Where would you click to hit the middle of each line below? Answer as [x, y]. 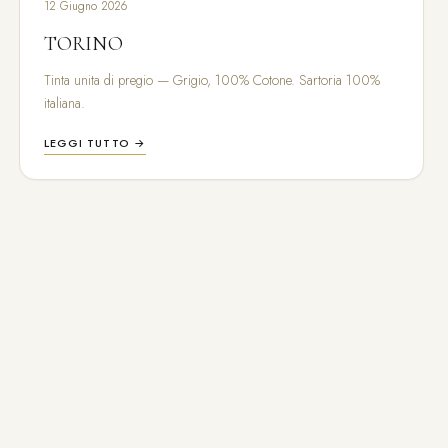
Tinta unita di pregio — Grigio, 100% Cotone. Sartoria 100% [211, 80]
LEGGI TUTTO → [94, 143]
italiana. [64, 103]
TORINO [83, 44]
